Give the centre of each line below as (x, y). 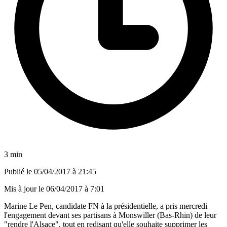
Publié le (19, 171)
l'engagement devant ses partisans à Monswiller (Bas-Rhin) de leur (110, 215)
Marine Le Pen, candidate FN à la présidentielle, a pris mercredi (106, 206)
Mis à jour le (25, 188)
